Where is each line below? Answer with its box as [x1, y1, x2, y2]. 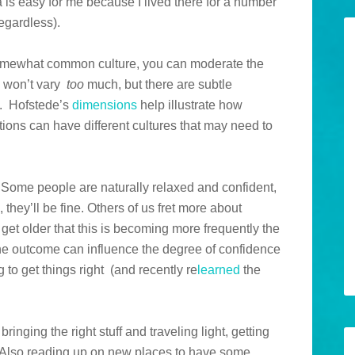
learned [197, 263, 240, 277]
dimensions [72, 98, 137, 113]
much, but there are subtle [84, 78, 232, 92]
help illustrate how [137, 98, 242, 113]
